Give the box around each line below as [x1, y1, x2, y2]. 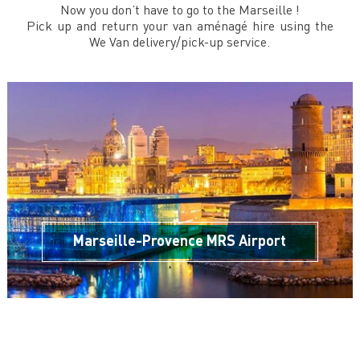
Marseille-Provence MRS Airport [73, 231, 287, 249]
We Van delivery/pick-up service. [89, 33, 271, 50]
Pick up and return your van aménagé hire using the [26, 17, 334, 34]
